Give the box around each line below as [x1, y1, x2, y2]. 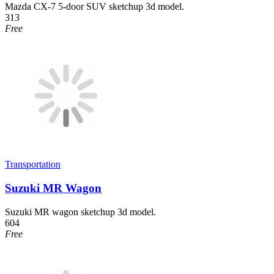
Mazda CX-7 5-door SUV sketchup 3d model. [5, 1, 184, 12]
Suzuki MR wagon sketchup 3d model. [5, 206, 156, 217]
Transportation [5, 159, 61, 170]
